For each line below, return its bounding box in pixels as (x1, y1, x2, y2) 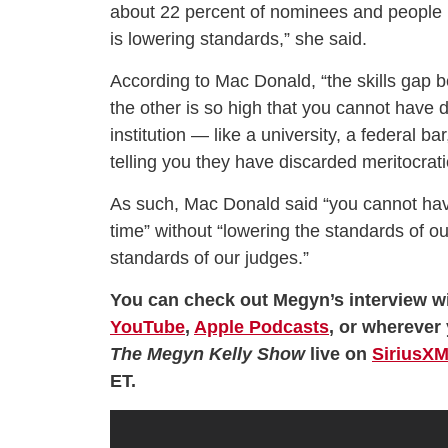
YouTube (110, 317, 185, 338)
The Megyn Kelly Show (110, 344, 310, 365)
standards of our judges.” (110, 248, 309, 269)
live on (310, 344, 372, 365)
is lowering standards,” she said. (110, 29, 367, 50)
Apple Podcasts (194, 317, 329, 338)
